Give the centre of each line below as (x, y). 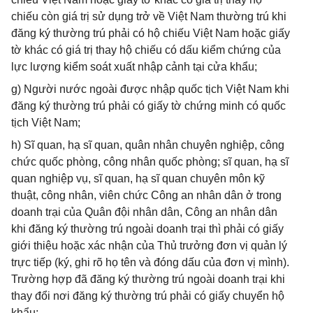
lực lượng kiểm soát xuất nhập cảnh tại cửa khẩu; (134, 67)
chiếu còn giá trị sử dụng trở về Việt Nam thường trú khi (149, 16)
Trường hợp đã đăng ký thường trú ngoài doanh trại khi (148, 279)
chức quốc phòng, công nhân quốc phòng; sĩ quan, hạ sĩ (150, 162)
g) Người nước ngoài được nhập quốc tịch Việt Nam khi (150, 89)
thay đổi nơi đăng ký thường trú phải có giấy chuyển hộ (148, 296)
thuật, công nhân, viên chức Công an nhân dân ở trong (146, 195)
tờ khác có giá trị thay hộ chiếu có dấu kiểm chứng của (146, 50)
